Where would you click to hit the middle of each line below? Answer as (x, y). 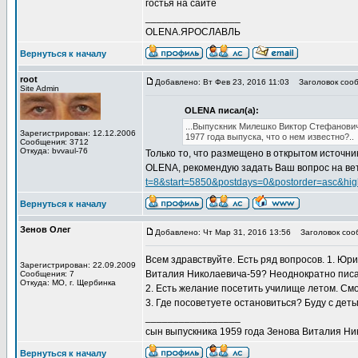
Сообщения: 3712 (54, 142)
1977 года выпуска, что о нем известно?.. (270, 137)
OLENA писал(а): (222, 110)
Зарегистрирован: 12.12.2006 (78, 133)
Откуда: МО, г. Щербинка (68, 282)
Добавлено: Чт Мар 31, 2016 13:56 (223, 232)
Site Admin (40, 88)
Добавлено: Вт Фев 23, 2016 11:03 (222, 82)
